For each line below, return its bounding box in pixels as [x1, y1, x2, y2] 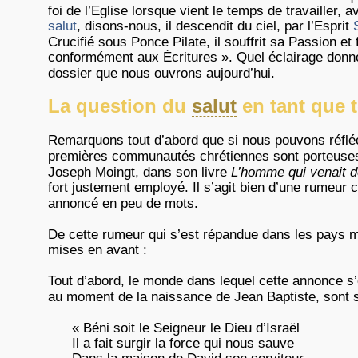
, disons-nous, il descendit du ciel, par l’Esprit [77, 18, 353, 34]
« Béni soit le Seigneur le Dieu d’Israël [72, 320, 300, 336]
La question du [48, 95, 192, 117]
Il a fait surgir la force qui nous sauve [72, 336, 294, 351]
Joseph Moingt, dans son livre [48, 165, 231, 180]
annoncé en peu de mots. [48, 196, 198, 211]
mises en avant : [48, 242, 147, 257]
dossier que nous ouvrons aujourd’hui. [48, 66, 275, 81]
